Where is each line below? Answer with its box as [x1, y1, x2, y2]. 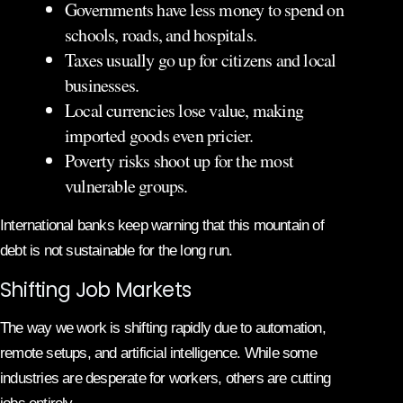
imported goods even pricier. [65, 122, 254, 148]
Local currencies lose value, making [65, 97, 303, 122]
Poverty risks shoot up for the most [65, 148, 293, 173]
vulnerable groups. [65, 173, 188, 198]
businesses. [65, 72, 139, 97]
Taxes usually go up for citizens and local [65, 47, 336, 72]
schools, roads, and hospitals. [65, 22, 256, 47]
